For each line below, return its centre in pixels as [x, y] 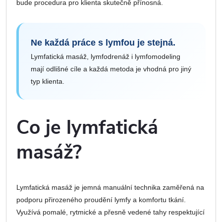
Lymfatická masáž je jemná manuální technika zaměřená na [110, 187]
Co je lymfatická [87, 128]
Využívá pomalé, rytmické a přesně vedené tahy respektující [111, 212]
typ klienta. [48, 81]
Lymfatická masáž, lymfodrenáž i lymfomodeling [106, 56]
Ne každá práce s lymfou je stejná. [103, 42]
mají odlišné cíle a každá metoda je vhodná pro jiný [111, 69]
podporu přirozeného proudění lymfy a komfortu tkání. [101, 199]
